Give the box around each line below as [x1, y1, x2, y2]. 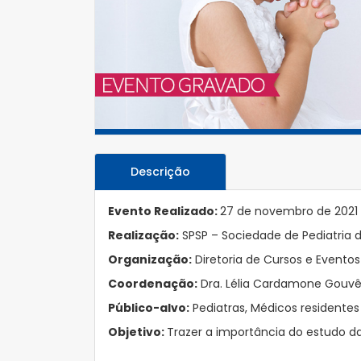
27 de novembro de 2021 [220, 202, 358, 219]
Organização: [108, 251, 192, 268]
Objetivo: [108, 323, 167, 340]
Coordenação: [108, 275, 197, 292]
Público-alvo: [108, 299, 189, 316]
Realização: [108, 226, 179, 243]
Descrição [131, 163, 190, 180]
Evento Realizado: [108, 202, 220, 219]
